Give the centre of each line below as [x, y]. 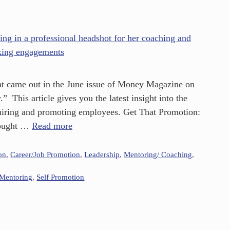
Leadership [102, 154]
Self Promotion [61, 177]
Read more [52, 126]
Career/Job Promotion [45, 154]
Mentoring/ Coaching [158, 154]
